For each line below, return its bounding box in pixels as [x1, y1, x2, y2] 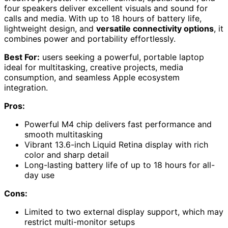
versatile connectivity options [96, 23, 214, 34]
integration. [4, 82, 48, 93]
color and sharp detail [24, 149, 109, 160]
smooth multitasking [24, 129, 103, 139]
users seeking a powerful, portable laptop [40, 51, 204, 62]
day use [24, 169, 54, 180]
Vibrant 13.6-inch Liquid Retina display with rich [24, 139, 208, 150]
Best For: [4, 51, 40, 62]
